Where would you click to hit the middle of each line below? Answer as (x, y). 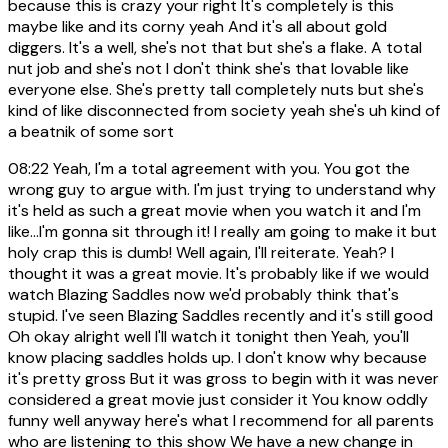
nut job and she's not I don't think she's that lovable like (208, 69)
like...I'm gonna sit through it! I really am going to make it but (222, 232)
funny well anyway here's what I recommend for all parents (221, 421)
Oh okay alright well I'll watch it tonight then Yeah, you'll (208, 337)
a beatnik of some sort (91, 132)
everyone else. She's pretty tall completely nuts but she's (216, 90)
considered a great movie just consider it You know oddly (218, 400)
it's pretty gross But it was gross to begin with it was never (223, 379)
